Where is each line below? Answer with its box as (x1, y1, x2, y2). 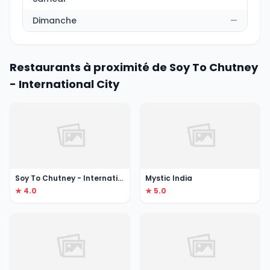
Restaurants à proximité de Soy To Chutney (10, 60, 258, 75)
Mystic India (145, 173, 192, 184)
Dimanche (33, 14, 77, 27)
